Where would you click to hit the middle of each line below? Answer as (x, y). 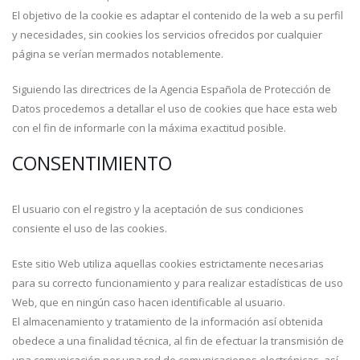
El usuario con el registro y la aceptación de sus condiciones (158, 209)
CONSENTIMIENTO (92, 163)
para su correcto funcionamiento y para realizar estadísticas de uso (178, 283)
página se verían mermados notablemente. (118, 54)
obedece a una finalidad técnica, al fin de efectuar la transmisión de (178, 341)
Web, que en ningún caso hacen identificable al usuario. (149, 302)
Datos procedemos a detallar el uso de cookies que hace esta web (175, 108)
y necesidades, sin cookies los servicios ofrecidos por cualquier (167, 35)
